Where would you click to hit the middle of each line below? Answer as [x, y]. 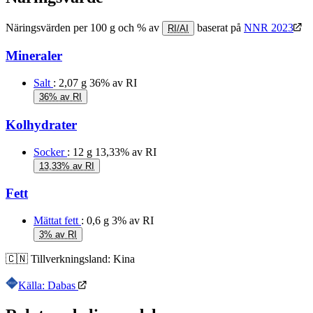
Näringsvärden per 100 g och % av [84, 27]
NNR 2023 [269, 27]
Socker [49, 152]
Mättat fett [56, 220]
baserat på [219, 27]
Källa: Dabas [47, 285]
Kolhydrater [41, 124]
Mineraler [34, 56]
